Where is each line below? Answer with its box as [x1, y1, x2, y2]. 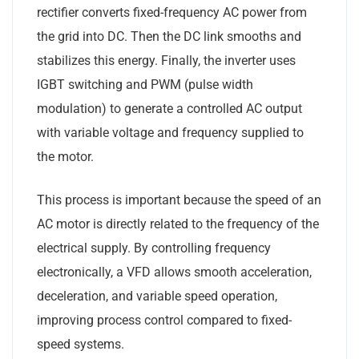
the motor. [37, 148, 94, 164]
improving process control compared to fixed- [37, 312, 292, 328]
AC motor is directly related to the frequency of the [37, 216, 319, 232]
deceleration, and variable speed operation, [37, 288, 277, 304]
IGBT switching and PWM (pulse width [37, 76, 253, 92]
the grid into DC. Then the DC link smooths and [37, 28, 301, 44]
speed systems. [37, 336, 124, 352]
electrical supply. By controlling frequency [37, 240, 271, 256]
